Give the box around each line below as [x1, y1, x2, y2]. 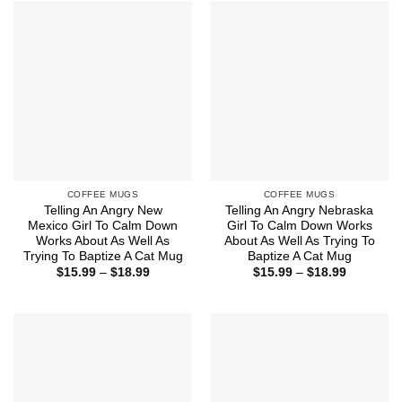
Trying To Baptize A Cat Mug [22, 249, 183, 264]
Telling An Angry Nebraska [225, 204, 373, 218]
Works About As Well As [36, 234, 170, 249]
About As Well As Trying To [223, 234, 375, 249]
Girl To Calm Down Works [226, 219, 372, 233]
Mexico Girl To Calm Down [28, 219, 178, 233]
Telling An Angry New [43, 204, 162, 218]
